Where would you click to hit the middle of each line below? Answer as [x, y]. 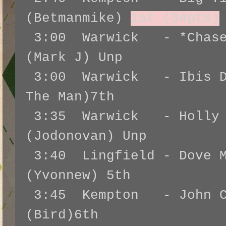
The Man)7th [70, 97]
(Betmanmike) [78, 19]
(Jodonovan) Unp [86, 137]
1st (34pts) [175, 19]
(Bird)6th [62, 215]
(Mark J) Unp [74, 58]
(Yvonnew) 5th [78, 176]
